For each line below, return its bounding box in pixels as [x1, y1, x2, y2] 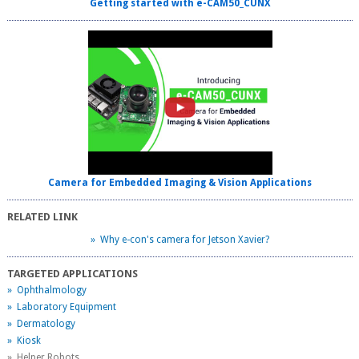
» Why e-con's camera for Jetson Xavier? [91, 234, 270, 246]
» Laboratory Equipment [7, 301, 117, 313]
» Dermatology [7, 318, 76, 330]
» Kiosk [7, 335, 42, 347]
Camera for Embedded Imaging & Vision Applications [48, 177, 313, 189]
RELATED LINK [7, 211, 79, 224]
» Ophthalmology [7, 284, 87, 296]
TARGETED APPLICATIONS [7, 268, 139, 280]
